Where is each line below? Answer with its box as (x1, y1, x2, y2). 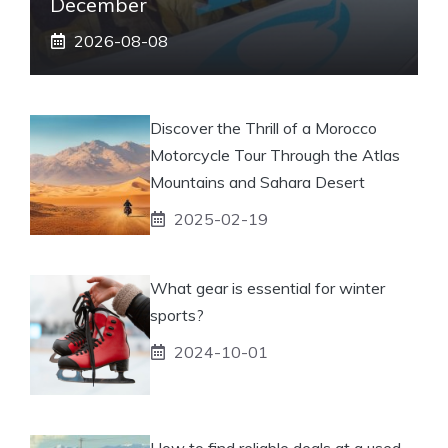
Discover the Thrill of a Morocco (150, 117, 377, 138)
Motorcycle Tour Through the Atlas (150, 144, 400, 165)
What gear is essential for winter (150, 277, 385, 298)
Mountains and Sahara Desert (150, 171, 365, 192)
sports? (150, 304, 204, 325)
